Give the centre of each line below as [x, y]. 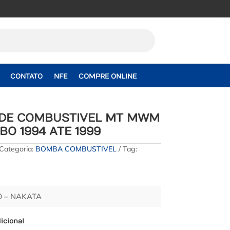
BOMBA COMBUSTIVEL [76, 149]
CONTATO [27, 76]
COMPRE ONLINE [108, 76]
